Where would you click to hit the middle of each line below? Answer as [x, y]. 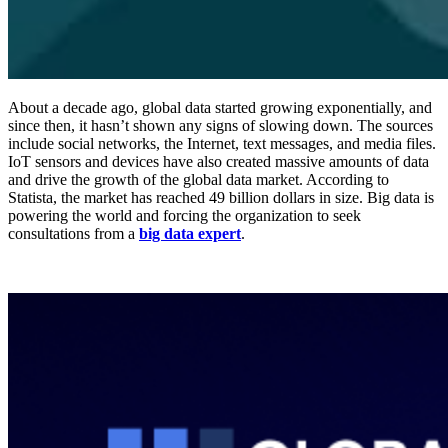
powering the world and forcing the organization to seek [184, 216]
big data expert [190, 234]
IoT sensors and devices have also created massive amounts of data [218, 162]
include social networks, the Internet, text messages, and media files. [222, 144]
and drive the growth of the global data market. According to [198, 180]
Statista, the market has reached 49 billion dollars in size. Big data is [221, 198]
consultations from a [73, 234]
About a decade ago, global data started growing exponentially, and [220, 108]
